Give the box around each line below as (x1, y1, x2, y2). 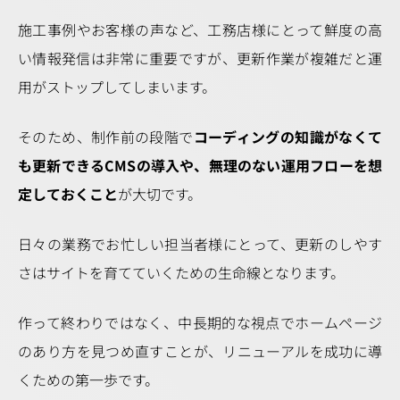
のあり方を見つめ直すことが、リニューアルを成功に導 (18, 340, 382, 362)
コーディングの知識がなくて (193, 126, 382, 147)
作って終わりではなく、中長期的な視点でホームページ (18, 312, 382, 333)
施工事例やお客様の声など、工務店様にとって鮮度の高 (18, 19, 382, 40)
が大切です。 (118, 183, 202, 204)
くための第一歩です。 (18, 369, 159, 390)
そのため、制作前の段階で (18, 126, 194, 147)
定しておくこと (18, 183, 118, 204)
